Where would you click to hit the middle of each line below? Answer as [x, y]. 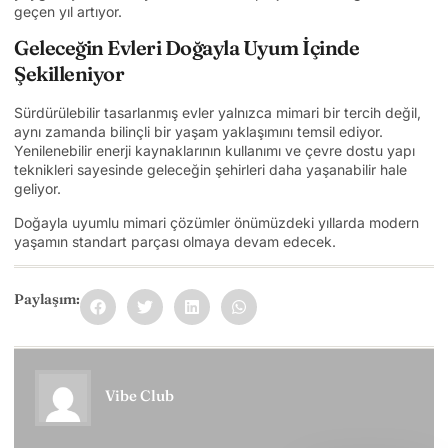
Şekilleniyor [69, 74]
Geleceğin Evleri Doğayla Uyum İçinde [186, 48]
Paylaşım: [47, 299]
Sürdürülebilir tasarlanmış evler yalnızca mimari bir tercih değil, [217, 113]
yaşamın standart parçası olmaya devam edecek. [175, 241]
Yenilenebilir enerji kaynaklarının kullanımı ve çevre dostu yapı [214, 151]
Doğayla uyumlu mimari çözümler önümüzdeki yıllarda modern [216, 222]
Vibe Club [139, 395]
